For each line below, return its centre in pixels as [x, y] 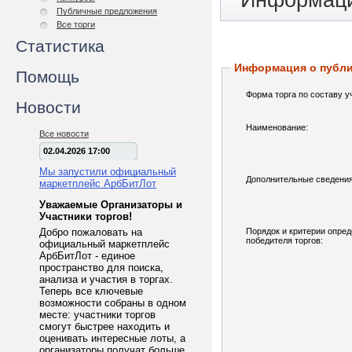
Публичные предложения [107, 11]
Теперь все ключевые [91, 291]
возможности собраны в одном [113, 303]
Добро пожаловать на [91, 232]
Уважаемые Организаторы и [111, 205]
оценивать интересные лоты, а [112, 338]
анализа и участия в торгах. [106, 279]
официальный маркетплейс [104, 244]
